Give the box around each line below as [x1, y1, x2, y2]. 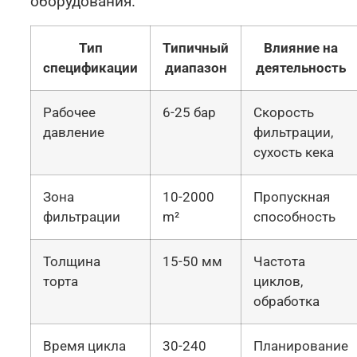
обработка [253, 292, 320, 309]
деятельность [256, 59, 347, 76]
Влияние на [264, 39, 339, 56]
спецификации [43, 59, 139, 76]
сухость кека [253, 143, 335, 160]
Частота [253, 253, 306, 269]
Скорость [253, 104, 315, 120]
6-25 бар [163, 104, 217, 120]
